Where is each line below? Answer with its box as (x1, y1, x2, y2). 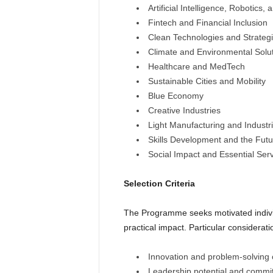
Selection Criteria (123, 179, 195, 188)
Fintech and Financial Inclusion (147, 18, 268, 27)
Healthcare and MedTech (147, 62, 245, 71)
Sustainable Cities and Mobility (147, 76, 266, 86)
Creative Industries (147, 105, 221, 115)
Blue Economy (147, 91, 204, 101)
